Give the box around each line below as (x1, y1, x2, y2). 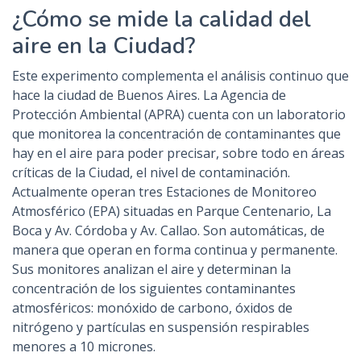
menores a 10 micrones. (12, 338, 156, 356)
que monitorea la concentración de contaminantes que (12, 125, 341, 143)
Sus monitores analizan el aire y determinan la (12, 260, 291, 279)
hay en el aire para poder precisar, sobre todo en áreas (12, 144, 345, 163)
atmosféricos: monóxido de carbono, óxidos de (12, 299, 293, 317)
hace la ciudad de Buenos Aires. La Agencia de (12, 86, 286, 105)
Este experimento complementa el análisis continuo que (12, 67, 349, 85)
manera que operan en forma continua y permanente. (12, 241, 338, 259)
